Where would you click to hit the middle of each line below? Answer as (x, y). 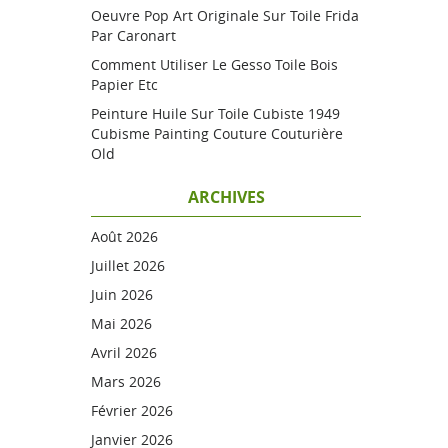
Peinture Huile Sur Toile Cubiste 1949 (215, 113)
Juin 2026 (122, 294)
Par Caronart (133, 35)
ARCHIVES (226, 197)
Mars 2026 (126, 381)
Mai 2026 (121, 323)
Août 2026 (124, 236)
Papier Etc (124, 84)
